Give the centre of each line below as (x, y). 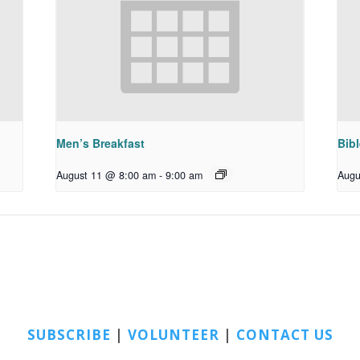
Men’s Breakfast (101, 143)
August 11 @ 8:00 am (106, 176)
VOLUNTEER (173, 334)
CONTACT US (284, 334)
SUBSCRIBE (69, 334)
